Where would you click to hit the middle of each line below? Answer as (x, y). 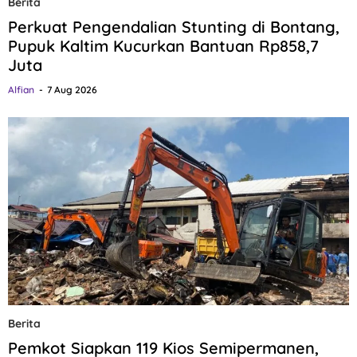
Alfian (21, 90)
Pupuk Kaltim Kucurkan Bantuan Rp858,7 (163, 46)
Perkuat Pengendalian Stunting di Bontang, (174, 27)
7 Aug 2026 (72, 90)
